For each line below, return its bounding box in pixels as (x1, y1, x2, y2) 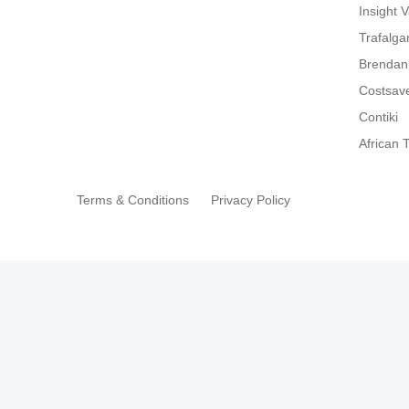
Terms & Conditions (77, 193, 189, 207)
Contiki (359, 110, 398, 124)
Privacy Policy (211, 193, 290, 207)
